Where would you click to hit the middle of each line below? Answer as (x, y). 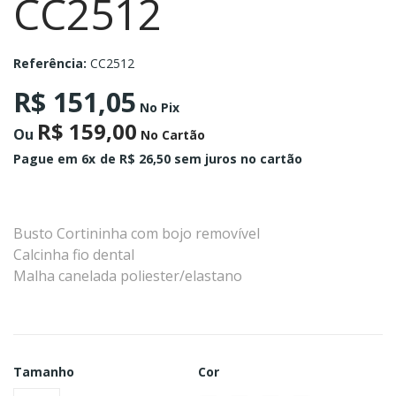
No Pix (158, 108)
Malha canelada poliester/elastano (128, 276)
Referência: (50, 64)
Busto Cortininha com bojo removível (137, 234)
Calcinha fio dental (74, 255)
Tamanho (44, 372)
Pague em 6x (54, 159)
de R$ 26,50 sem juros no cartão (201, 159)
